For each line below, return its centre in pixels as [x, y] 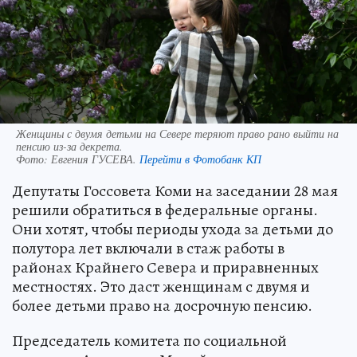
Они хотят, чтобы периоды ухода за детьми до [173, 229]
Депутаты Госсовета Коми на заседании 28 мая [175, 190]
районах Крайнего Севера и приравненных [165, 267]
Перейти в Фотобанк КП [200, 159]
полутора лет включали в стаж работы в [148, 248]
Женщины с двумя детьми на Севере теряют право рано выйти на [177, 133]
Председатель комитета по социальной [149, 340]
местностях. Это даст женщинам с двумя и [161, 286]
